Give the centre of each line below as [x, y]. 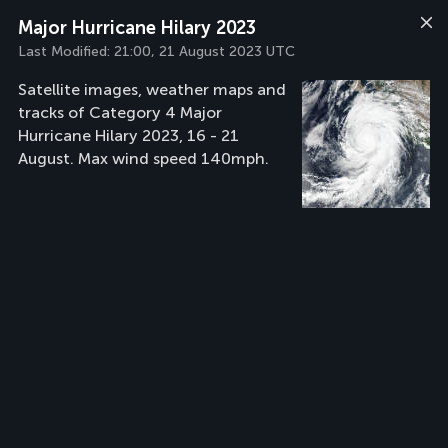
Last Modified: [66, 51]
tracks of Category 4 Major [120, 112]
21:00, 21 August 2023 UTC [204, 51]
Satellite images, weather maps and [152, 89]
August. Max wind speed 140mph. [143, 158]
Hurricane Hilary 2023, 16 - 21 [128, 135]
